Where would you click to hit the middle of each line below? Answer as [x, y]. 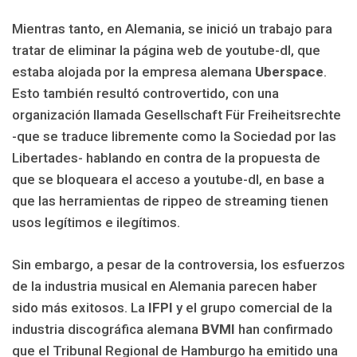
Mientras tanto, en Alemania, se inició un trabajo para [172, 29]
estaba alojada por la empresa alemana [133, 72]
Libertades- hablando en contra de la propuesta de [166, 158]
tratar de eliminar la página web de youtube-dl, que [166, 51]
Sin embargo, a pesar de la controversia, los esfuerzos [178, 264]
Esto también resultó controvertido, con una [145, 94]
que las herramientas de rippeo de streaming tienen [170, 201]
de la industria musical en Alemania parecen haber [165, 286]
